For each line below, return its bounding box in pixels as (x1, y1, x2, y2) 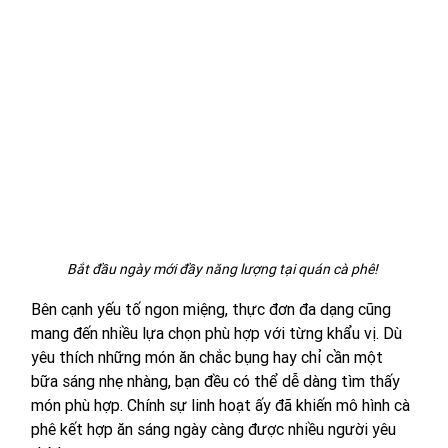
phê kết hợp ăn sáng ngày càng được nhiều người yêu (30, 419, 400, 439)
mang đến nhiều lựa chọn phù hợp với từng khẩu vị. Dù (30, 323, 406, 343)
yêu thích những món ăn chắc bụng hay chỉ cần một (30, 347, 387, 367)
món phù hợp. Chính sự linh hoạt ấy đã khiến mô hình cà (30, 395, 414, 415)
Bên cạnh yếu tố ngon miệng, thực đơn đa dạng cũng (30, 299, 395, 319)
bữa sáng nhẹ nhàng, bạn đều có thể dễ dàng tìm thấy (30, 371, 404, 391)
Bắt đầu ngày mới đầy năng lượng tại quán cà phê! (66, 260, 381, 278)
